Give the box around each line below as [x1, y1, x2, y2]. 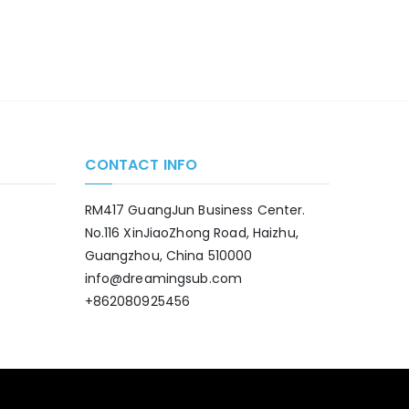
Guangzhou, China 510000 [84, 246, 253, 265]
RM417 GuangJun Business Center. [84, 201, 306, 219]
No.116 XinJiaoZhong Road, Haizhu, [84, 224, 299, 242]
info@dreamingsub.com [84, 269, 243, 288]
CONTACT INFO [84, 154, 198, 175]
